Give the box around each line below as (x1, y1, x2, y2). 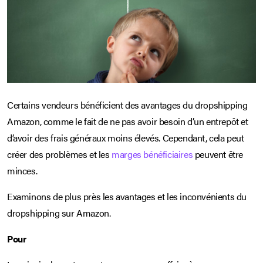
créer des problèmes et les (7, 147, 112, 161)
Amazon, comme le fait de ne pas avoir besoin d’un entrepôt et (7, 114, 248, 128)
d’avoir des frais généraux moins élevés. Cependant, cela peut (7, 130, 244, 144)
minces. (7, 163, 38, 177)
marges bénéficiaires (112, 147, 193, 161)
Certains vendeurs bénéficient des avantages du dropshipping (7, 97, 248, 112)
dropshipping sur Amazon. (7, 205, 111, 220)
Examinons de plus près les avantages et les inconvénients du (7, 189, 247, 203)
